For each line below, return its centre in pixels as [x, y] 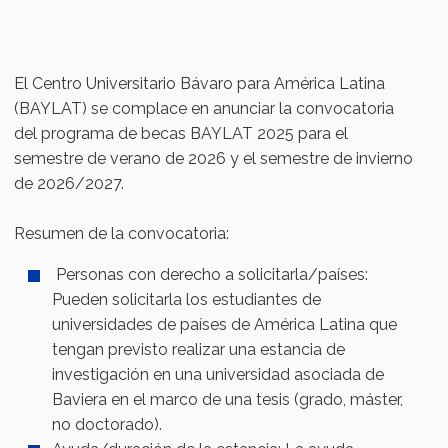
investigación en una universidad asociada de [218, 375]
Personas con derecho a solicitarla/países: [210, 275]
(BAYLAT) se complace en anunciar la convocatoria [204, 109]
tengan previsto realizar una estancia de [199, 350]
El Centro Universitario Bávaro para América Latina [200, 84]
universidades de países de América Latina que [225, 325]
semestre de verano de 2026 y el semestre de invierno [214, 159]
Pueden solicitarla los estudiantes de [187, 300]
